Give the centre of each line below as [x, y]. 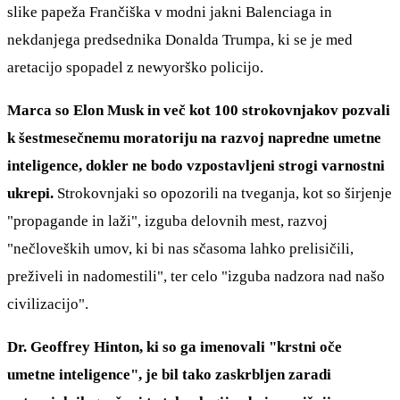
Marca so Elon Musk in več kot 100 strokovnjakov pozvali [199, 110]
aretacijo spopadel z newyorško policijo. [135, 67]
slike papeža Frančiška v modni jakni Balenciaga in [170, 12]
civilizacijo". [48, 304]
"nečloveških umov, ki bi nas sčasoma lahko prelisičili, [180, 248]
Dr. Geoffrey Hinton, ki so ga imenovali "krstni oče [175, 346]
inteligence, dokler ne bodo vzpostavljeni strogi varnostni [196, 165]
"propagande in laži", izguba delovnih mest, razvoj [167, 221]
